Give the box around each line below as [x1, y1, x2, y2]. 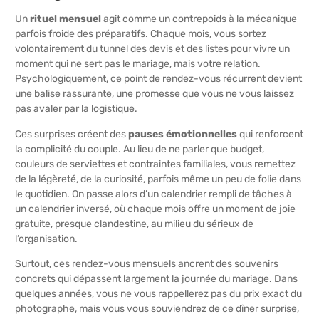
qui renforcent [237, 127, 303, 140]
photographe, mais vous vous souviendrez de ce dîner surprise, [15, 302, 299, 315]
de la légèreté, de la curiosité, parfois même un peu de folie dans [15, 172, 301, 185]
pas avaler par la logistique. [15, 103, 137, 115]
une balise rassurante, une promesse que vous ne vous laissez [15, 88, 294, 100]
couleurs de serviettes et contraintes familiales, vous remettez [15, 157, 296, 170]
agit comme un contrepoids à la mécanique [101, 13, 297, 26]
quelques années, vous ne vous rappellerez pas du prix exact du [15, 287, 302, 300]
